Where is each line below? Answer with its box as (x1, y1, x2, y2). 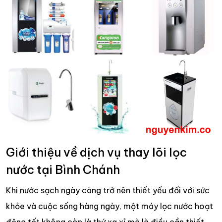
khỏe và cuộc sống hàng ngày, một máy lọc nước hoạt (6, 201, 213, 211)
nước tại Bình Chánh (6, 163, 120, 177)
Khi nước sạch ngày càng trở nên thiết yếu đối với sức (6, 185, 210, 195)
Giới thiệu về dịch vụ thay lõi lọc (6, 145, 187, 160)
